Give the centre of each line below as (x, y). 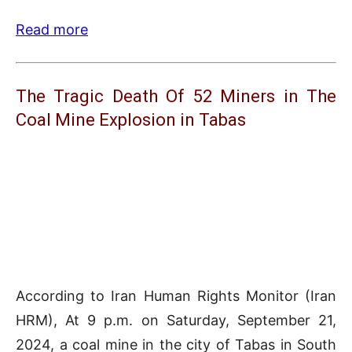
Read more (52, 30)
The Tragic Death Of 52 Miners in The (176, 97)
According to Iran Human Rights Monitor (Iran (176, 296)
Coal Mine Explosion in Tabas (131, 120)
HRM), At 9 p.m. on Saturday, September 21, (176, 321)
